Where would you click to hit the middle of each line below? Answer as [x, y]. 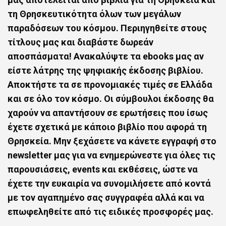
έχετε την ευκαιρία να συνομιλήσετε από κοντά [109, 183]
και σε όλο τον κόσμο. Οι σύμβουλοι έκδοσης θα [111, 99]
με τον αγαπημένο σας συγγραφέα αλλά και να [106, 197]
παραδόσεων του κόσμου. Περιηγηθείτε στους [107, 28]
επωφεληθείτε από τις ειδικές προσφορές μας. [110, 212]
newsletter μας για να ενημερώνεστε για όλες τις [111, 155]
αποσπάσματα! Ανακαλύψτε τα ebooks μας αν [106, 56]
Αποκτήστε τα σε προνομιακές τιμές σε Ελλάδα [110, 84]
